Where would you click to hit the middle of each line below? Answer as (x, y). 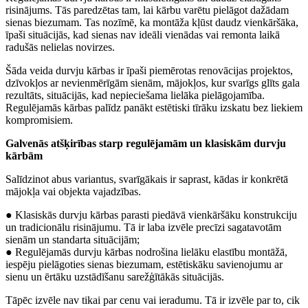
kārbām (24, 155)
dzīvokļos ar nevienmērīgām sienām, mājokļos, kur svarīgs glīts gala (153, 82)
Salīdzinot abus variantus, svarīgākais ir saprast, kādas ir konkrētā (147, 179)
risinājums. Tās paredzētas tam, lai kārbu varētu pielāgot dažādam (147, 10)
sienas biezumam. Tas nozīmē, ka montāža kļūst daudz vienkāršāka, (152, 22)
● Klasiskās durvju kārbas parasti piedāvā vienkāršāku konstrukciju (151, 214)
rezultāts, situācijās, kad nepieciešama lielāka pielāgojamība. (135, 95)
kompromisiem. (39, 120)
